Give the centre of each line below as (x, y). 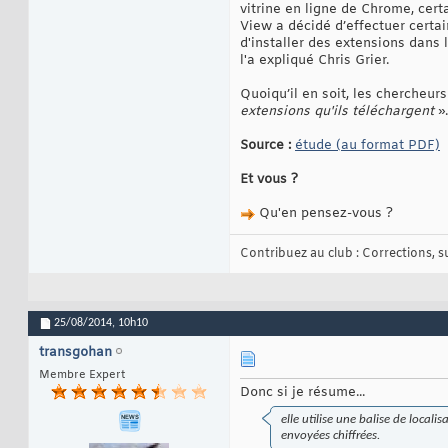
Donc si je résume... (302, 393)
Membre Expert (82, 375)
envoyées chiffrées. (330, 436)
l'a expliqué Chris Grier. (314, 61)
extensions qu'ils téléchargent (339, 112)
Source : (265, 146)
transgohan (75, 353)
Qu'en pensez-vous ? (324, 214)
